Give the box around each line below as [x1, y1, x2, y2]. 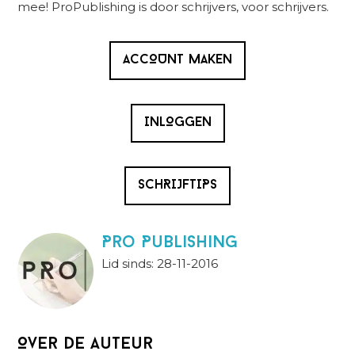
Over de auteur [17, 335, 154, 353]
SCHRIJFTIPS [138, 178, 217, 192]
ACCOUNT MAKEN [123, 53, 232, 67]
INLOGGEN [143, 116, 212, 129]
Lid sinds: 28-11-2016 [101, 255, 219, 271]
